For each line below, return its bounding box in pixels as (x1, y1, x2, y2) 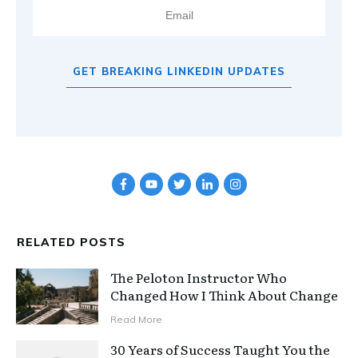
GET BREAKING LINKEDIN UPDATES (73, 65, 285, 78)
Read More (110, 313, 163, 326)
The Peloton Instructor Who (110, 268, 288, 288)
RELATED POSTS (17, 235, 125, 250)
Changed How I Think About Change (110, 285, 339, 305)
